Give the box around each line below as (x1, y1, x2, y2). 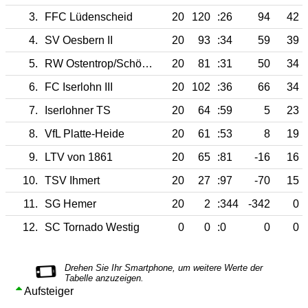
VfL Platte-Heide (45, 127, 124, 140)
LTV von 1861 (45, 151, 113, 163)
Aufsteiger (22, 285, 74, 298)
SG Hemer (45, 197, 96, 210)
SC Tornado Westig (45, 221, 140, 233)
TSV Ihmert (45, 174, 100, 186)
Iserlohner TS (45, 104, 111, 116)
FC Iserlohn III (45, 80, 113, 93)
